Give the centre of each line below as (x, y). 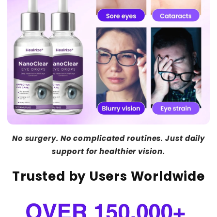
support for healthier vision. (108, 152)
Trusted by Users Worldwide (108, 176)
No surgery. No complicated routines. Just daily (108, 139)
